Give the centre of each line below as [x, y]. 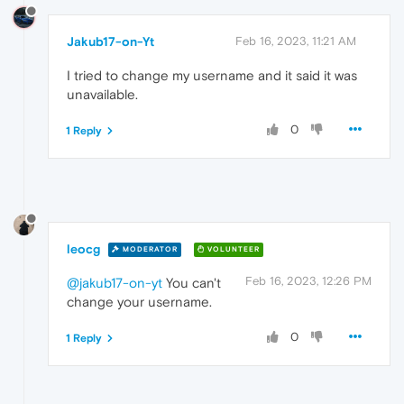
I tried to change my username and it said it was [212, 76]
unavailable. [102, 95]
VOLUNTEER [232, 250]
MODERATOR [149, 250]
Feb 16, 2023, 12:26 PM [308, 280]
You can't [192, 282]
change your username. [139, 301]
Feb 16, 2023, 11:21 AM [296, 41]
